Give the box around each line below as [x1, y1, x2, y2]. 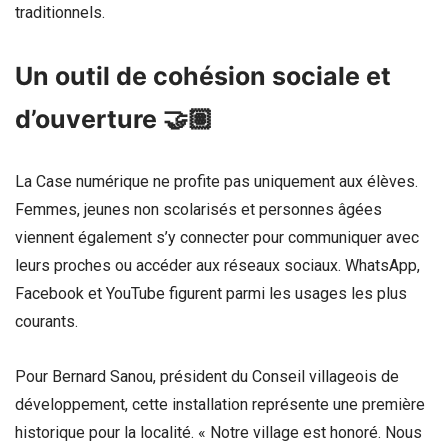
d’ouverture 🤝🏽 [15, 103, 213, 134]
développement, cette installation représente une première [15, 394, 425, 414]
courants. [15, 311, 78, 331]
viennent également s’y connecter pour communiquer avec [15, 227, 419, 247]
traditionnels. [15, 3, 105, 23]
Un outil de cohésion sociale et [15, 60, 391, 91]
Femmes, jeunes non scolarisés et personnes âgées [15, 199, 382, 219]
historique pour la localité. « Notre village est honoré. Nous [15, 422, 422, 442]
